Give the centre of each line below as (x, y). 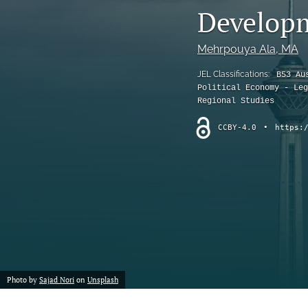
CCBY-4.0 (237, 127)
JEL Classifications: (234, 74)
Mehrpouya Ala (236, 49)
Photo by (23, 280)
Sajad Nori (57, 280)
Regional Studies (236, 101)
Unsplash (103, 280)
